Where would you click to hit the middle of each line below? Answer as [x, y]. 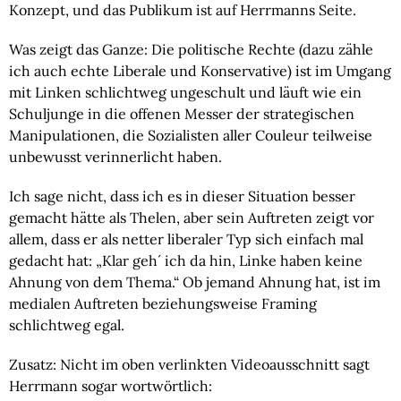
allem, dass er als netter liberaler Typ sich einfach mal [186, 239]
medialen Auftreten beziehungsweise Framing [163, 303]
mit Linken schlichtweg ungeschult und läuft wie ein [185, 92]
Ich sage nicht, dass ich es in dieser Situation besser [182, 196]
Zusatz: [34, 364]
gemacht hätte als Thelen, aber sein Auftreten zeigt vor [192, 217]
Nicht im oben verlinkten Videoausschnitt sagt [215, 364]
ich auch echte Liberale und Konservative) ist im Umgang [200, 70]
